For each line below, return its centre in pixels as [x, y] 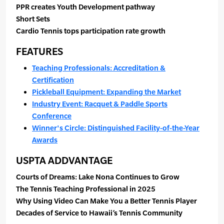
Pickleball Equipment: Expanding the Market [106, 92]
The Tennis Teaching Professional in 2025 [86, 189]
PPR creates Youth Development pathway [85, 7]
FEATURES [39, 51]
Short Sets [33, 19]
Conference [52, 116]
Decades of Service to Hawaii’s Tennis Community [99, 213]
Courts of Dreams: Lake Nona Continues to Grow [98, 177]
